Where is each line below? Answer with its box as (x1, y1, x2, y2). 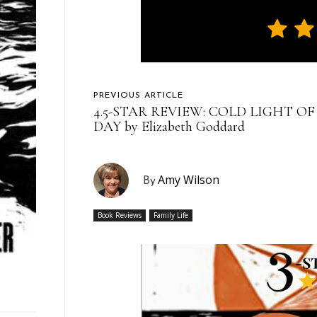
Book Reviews (98, 209, 142, 220)
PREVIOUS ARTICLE (93, 91, 184, 100)
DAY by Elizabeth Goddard (93, 117, 246, 135)
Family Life (154, 209, 189, 220)
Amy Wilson (158, 171, 220, 188)
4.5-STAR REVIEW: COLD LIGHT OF (93, 103, 316, 120)
